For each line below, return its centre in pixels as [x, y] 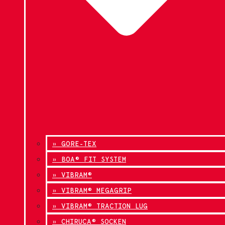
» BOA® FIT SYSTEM [89, 159]
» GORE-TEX [74, 144]
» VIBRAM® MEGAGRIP [92, 191]
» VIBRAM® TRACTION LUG [100, 206]
